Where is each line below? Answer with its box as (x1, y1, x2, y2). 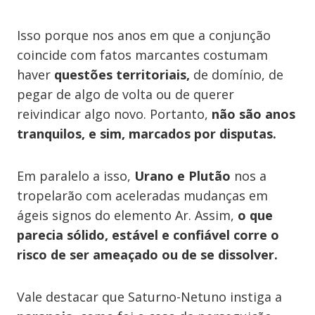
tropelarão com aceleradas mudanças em (17, 187, 268, 204)
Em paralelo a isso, (17, 167, 134, 184)
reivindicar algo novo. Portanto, (17, 105, 208, 122)
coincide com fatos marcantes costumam (17, 46, 268, 63)
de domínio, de (190, 66, 283, 83)
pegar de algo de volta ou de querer (17, 86, 234, 103)
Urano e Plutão (134, 167, 231, 184)
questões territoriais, (54, 66, 190, 83)
